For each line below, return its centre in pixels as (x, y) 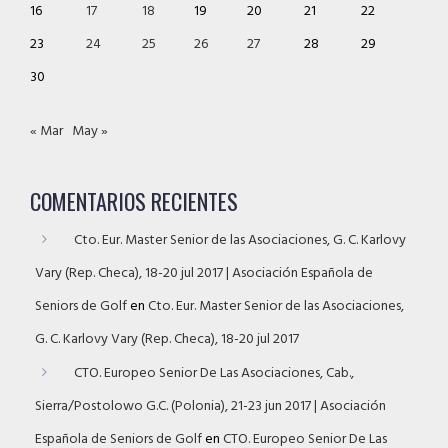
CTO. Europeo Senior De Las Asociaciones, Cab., (214, 374)
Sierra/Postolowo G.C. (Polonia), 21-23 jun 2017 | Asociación (210, 407)
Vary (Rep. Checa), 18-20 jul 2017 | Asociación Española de (204, 274)
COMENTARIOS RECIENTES (134, 201)
